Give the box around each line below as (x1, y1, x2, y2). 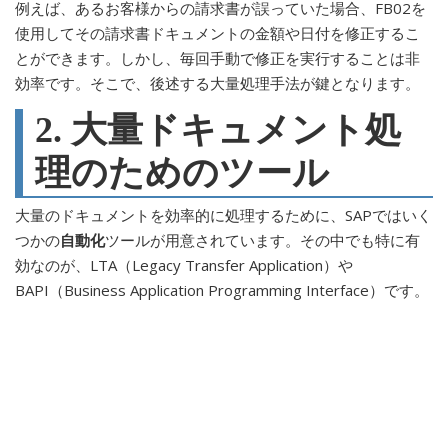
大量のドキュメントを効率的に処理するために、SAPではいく (15, 204, 432, 225)
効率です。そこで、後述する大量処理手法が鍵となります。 (15, 72, 420, 93)
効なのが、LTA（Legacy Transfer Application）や (15, 254, 353, 275)
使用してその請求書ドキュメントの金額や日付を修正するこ (15, 22, 420, 43)
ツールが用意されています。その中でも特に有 (105, 229, 420, 250)
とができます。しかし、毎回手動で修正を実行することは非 (15, 47, 420, 68)
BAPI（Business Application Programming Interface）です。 (15, 279, 429, 300)
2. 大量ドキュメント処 (35, 109, 401, 150)
